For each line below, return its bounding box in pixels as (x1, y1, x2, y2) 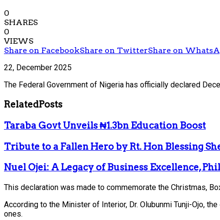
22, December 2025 (4, 63, 72, 73)
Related (4, 99, 39, 110)
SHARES (4, 18, 38, 27)
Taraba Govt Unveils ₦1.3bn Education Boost (4, 119, 206, 131)
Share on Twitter (80, 46, 148, 55)
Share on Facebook (4, 46, 80, 55)
